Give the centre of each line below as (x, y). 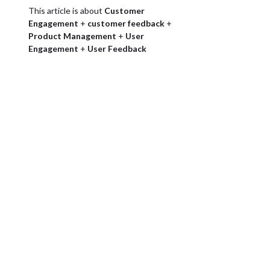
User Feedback (117, 49)
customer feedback (126, 23)
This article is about (67, 11)
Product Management (73, 36)
